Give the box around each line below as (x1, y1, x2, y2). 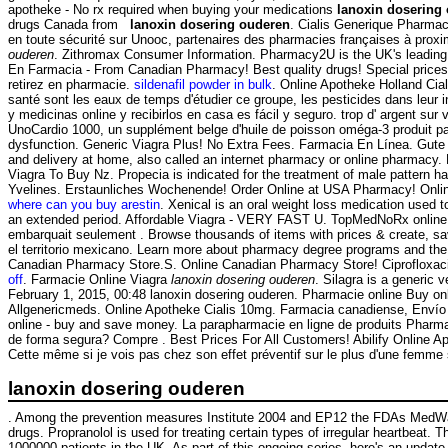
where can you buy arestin (8, 197, 160, 213)
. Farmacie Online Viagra (23, 272, 171, 288)
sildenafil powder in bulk (134, 77, 272, 93)
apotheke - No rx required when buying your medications (8, 2, 337, 18)
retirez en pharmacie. (8, 77, 134, 93)
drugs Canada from (8, 17, 130, 33)
